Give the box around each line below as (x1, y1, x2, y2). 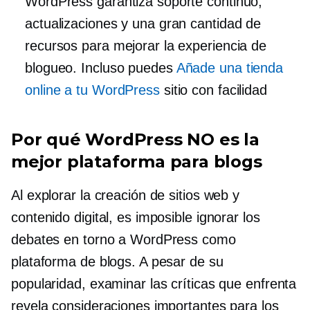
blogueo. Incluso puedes (25, 60, 176, 75)
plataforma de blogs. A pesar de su (11, 253, 224, 269)
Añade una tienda (176, 60, 284, 75)
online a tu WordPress (25, 82, 160, 98)
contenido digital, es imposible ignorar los (11, 209, 260, 225)
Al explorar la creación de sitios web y (11, 187, 240, 203)
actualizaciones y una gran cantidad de (25, 15, 262, 31)
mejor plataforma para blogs (11, 151, 262, 172)
